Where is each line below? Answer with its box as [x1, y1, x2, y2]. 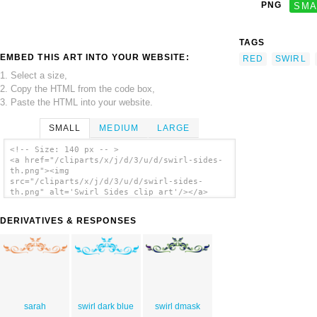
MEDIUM [99, 122, 139, 133]
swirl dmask [154, 301, 200, 312]
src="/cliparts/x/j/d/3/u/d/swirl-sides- [9, 177, 203, 187]
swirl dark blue [78, 301, 134, 312]
